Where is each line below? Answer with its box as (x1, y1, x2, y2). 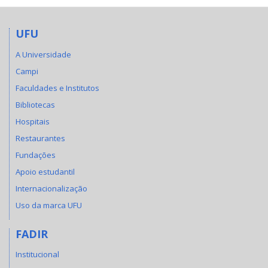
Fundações (16, 149, 56, 160)
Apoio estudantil (16, 166, 75, 177)
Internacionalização (16, 182, 87, 194)
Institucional (16, 249, 59, 260)
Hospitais (16, 115, 50, 127)
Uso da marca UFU (16, 199, 82, 211)
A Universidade (16, 48, 71, 60)
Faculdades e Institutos (16, 82, 99, 93)
